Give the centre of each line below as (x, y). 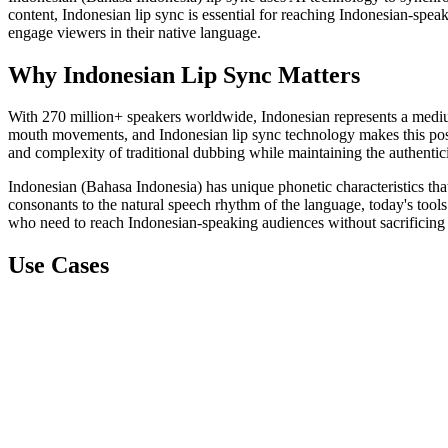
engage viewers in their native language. (134, 32)
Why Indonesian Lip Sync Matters (184, 74)
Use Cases (58, 265)
